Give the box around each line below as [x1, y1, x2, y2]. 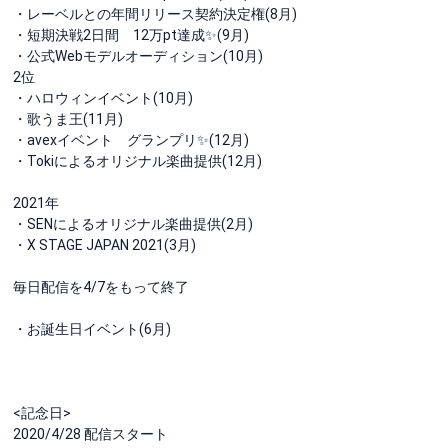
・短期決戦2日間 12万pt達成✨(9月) [13, 26, 249, 43]
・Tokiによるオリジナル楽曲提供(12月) [13, 152, 262, 169]
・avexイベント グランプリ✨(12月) [13, 131, 249, 148]
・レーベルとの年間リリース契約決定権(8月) [13, 5, 297, 22]
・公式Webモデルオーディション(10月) [13, 47, 263, 64]
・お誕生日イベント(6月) [13, 320, 171, 337]
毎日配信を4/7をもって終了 [13, 278, 189, 295]
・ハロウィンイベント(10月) [13, 89, 193, 106]
